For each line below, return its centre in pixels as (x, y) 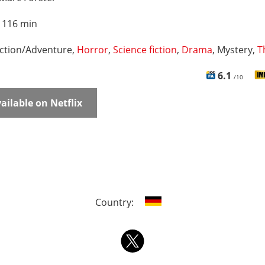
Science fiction (145, 50)
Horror (93, 50)
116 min (20, 24)
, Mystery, (235, 50)
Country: (115, 202)
